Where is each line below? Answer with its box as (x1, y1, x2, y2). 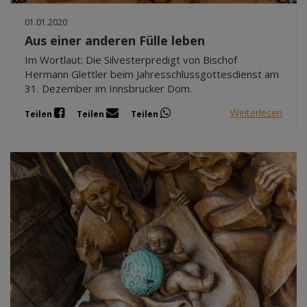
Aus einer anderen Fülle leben (25, 32, 205, 49)
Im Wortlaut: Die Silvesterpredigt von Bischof (25, 52, 237, 66)
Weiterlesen (230, 106, 282, 120)
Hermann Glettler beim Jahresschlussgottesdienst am (25, 66, 279, 81)
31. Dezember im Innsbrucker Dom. (25, 81, 192, 95)
